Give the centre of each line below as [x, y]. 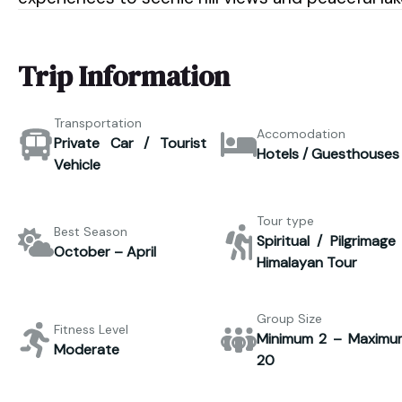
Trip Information [124, 76]
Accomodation [301, 133]
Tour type [285, 220]
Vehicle [77, 164]
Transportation [98, 122]
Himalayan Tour [306, 262]
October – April [105, 251]
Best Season [91, 231]
